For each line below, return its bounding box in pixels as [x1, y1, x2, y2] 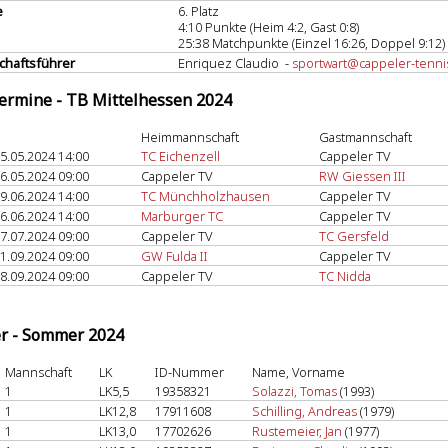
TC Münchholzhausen [141, 187, 270, 205]
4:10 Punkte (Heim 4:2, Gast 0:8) [178, 18, 359, 36]
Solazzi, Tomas [252, 382, 337, 400]
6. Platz [178, 2, 219, 20]
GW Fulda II [141, 247, 208, 265]
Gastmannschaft [319, 128, 412, 146]
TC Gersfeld [319, 227, 389, 245]
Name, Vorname [252, 363, 345, 381]
